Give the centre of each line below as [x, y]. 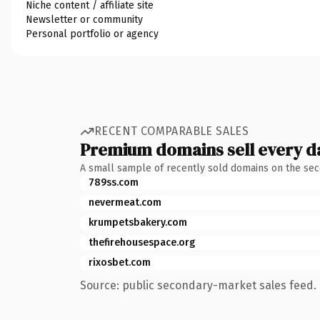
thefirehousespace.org [142, 242]
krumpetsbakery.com [138, 222]
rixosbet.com [120, 262]
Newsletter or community [84, 19]
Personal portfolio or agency [92, 34]
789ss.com [114, 182]
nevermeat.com [125, 202]
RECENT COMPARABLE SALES [172, 131]
